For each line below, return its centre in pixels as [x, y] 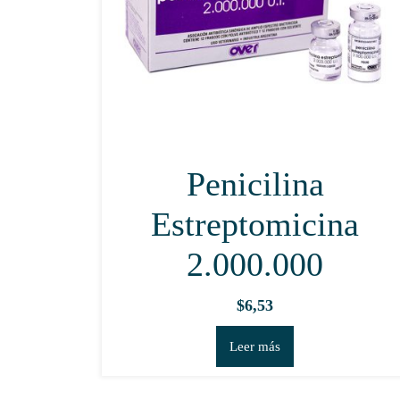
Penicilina [255, 183]
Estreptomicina [255, 224]
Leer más [255, 346]
